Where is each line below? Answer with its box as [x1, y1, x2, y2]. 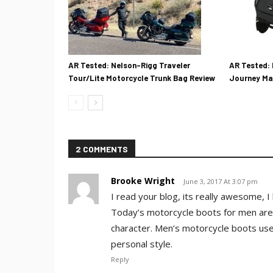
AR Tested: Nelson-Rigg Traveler [68, 60, 190, 71]
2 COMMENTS [76, 144, 128, 155]
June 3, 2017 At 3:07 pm [183, 177, 258, 186]
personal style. [111, 238, 172, 250]
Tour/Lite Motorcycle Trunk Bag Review [68, 73, 215, 83]
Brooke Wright [111, 175, 175, 187]
